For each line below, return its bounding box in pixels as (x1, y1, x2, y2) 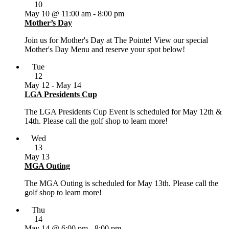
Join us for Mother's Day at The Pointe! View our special (25, 35, 208, 44)
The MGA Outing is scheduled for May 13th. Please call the (25, 178, 218, 188)
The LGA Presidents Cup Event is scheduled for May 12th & (25, 107, 222, 116)
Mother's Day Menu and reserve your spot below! (25, 44, 185, 54)
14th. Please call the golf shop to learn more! (25, 116, 168, 125)
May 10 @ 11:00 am (25, 9, 91, 18)
